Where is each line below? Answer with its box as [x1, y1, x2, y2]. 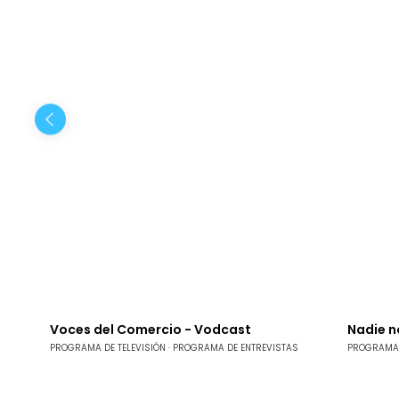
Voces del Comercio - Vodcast [50, 321, 251, 339]
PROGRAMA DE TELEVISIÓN [50, 341, 166, 354]
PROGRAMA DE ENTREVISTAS [173, 341, 298, 354]
